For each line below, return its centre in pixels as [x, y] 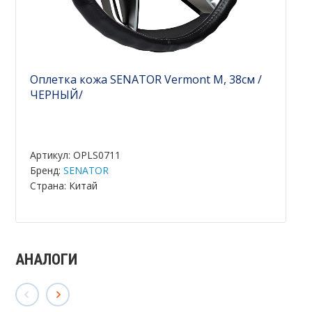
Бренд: [47, 170]
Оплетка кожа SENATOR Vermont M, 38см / [146, 79]
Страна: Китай [64, 186]
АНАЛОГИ [47, 259]
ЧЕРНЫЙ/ [57, 95]
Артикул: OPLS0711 [76, 155]
